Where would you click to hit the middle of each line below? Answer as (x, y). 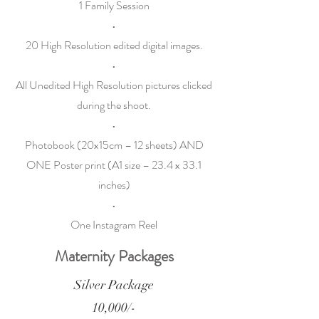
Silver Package (114, 285)
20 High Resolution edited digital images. (114, 45)
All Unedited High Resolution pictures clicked (114, 85)
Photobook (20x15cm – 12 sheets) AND (114, 145)
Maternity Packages (114, 256)
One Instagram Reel (114, 225)
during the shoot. (114, 105)
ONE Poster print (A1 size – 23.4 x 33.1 (114, 165)
